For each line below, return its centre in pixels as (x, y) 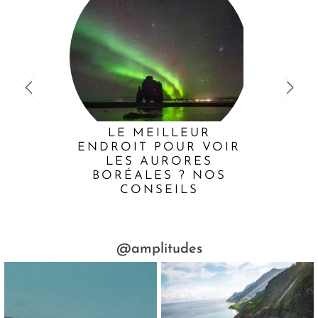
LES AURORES (159, 161)
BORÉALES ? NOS (159, 175)
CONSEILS (159, 190)
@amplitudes (159, 249)
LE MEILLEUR (159, 133)
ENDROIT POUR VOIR (159, 147)
